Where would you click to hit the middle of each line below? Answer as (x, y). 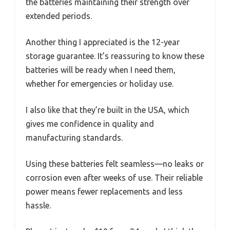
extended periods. (59, 16)
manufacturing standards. (74, 137)
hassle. (38, 205)
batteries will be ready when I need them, (101, 70)
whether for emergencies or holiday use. (100, 83)
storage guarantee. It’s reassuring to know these (115, 56)
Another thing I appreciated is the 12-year (103, 42)
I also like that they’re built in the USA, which (108, 110)
